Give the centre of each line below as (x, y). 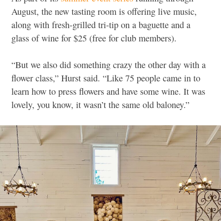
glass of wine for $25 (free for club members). (94, 38)
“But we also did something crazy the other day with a (109, 65)
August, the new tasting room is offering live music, (104, 11)
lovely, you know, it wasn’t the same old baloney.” (100, 105)
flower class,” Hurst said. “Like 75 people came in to (106, 78)
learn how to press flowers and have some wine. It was (108, 92)
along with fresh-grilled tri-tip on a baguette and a (101, 24)
